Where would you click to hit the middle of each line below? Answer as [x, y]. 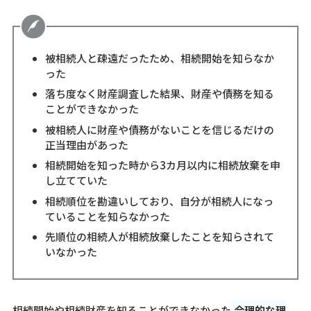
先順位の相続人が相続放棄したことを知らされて [159, 237]
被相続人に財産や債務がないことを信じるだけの [159, 129]
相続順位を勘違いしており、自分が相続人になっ [159, 201]
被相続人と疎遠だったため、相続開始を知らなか [159, 58]
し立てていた [76, 180]
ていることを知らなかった [107, 216]
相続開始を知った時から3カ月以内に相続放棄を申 [162, 165]
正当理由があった [86, 144]
